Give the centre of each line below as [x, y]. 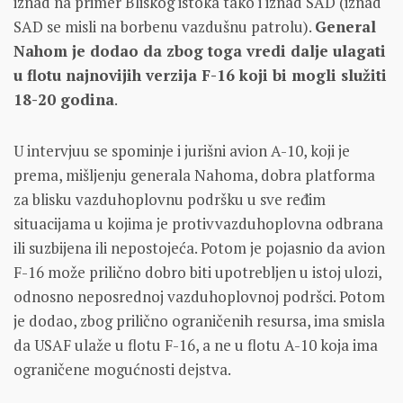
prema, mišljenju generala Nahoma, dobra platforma [194, 175]
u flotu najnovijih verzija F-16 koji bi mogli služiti [200, 75]
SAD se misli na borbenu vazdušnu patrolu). [164, 26]
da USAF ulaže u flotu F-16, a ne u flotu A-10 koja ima [196, 345]
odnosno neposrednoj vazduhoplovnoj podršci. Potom [199, 296]
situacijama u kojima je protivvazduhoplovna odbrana [198, 223]
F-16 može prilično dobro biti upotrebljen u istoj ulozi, [197, 272]
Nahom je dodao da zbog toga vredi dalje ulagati [200, 50]
